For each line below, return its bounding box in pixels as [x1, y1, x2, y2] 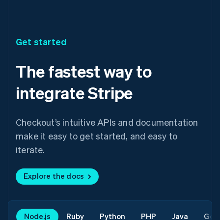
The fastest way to [16, 60, 152, 82]
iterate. [16, 143, 45, 155]
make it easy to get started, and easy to [16, 130, 178, 141]
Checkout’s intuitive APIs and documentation [16, 116, 198, 128]
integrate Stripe [16, 82, 133, 103]
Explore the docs [24, 170, 84, 181]
